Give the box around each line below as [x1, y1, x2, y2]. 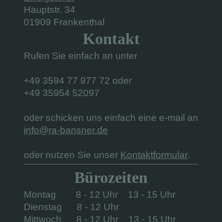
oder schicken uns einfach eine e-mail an [24, 112, 198, 123]
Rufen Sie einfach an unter [24, 50, 140, 61]
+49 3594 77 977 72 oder [24, 75, 132, 86]
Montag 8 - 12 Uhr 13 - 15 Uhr [24, 189, 175, 200]
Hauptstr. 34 [24, 4, 75, 15]
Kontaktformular [120, 149, 188, 160]
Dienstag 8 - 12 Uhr [24, 201, 126, 212]
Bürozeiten [74, 168, 148, 186]
